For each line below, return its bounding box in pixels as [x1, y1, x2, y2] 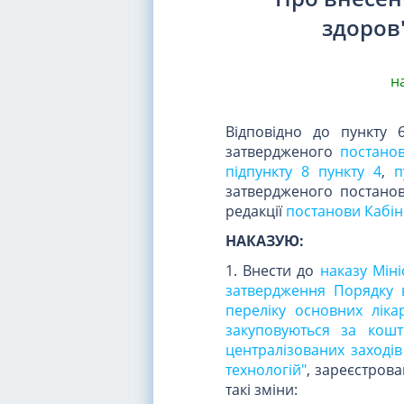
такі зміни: [225, 379, 298, 399]
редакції [225, 200, 286, 221]
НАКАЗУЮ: [225, 230, 304, 251]
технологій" [225, 359, 307, 380]
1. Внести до [225, 260, 320, 280]
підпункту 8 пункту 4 [225, 161, 381, 181]
